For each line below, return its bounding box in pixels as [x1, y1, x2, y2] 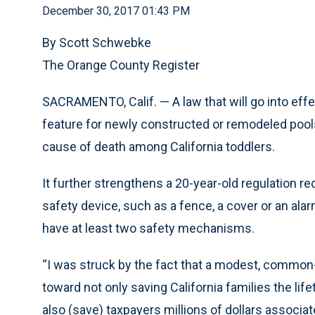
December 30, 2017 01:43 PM [42, 4, 190, 18]
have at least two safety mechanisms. [42, 221, 255, 236]
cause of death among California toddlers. [42, 139, 275, 154]
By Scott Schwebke [42, 35, 151, 50]
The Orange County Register [42, 58, 200, 72]
